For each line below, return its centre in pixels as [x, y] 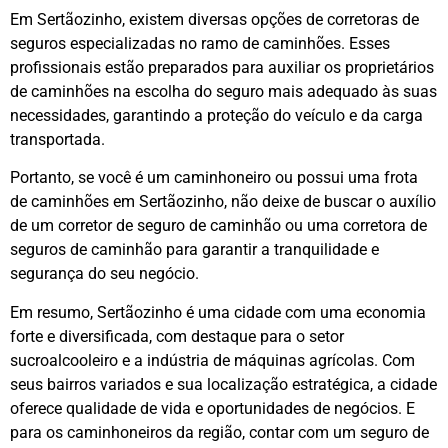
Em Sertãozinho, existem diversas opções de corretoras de [214, 19]
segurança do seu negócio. [104, 274]
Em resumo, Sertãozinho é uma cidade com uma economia [218, 312]
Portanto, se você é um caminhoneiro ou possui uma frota [214, 178]
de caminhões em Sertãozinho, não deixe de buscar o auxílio [223, 202]
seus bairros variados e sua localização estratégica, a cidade [223, 384]
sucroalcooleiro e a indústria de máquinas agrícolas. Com [212, 360]
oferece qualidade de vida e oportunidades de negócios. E [212, 408]
